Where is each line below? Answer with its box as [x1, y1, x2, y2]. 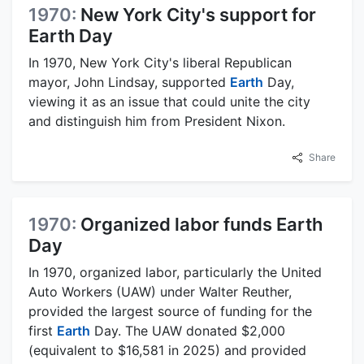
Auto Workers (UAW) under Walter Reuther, [28, 283, 292, 300]
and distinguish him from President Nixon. [28, 112, 285, 129]
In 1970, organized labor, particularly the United [28, 263, 322, 280]
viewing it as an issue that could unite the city [28, 93, 310, 110]
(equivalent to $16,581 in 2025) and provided [28, 341, 306, 358]
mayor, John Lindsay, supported [28, 73, 230, 90]
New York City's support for [80, 3, 316, 25]
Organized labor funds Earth [80, 213, 323, 235]
